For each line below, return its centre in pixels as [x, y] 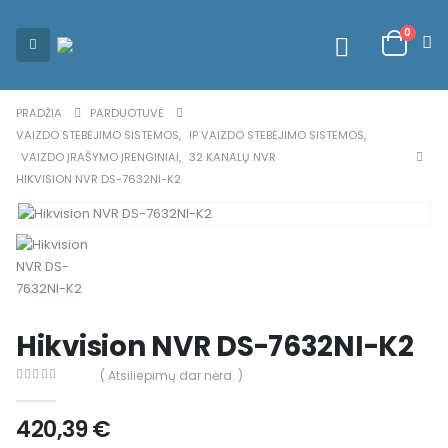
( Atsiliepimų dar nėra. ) [172, 376]
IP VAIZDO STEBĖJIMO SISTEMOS [276, 135]
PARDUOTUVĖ [127, 113]
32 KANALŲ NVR [232, 157]
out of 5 [50, 391]
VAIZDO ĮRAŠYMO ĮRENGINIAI [100, 157]
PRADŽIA [39, 113]
